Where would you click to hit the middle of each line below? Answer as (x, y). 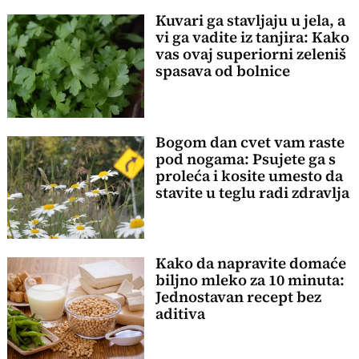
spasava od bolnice (222, 71)
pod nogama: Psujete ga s (245, 159)
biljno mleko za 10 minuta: (250, 280)
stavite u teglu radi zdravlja (252, 192)
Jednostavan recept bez (238, 296)
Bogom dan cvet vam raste (250, 142)
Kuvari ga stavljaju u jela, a (250, 21)
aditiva (180, 313)
